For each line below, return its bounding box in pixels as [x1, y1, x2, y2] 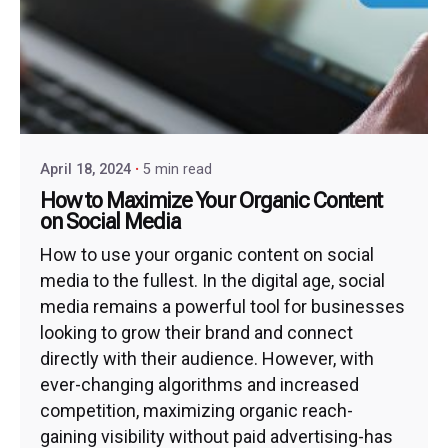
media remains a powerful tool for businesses [40, 295, 405, 317]
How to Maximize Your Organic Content [40, 188, 383, 214]
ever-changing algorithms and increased [40, 373, 359, 395]
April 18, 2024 [40, 160, 131, 178]
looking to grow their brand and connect [40, 321, 353, 343]
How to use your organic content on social [40, 243, 374, 265]
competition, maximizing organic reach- [40, 399, 353, 421]
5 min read [143, 160, 212, 178]
